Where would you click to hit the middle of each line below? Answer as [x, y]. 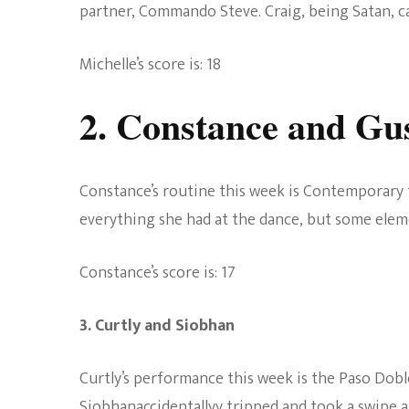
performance [178, 378]
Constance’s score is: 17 [157, 273]
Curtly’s [106, 378]
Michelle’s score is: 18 [150, 65]
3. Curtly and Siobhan [157, 325]
